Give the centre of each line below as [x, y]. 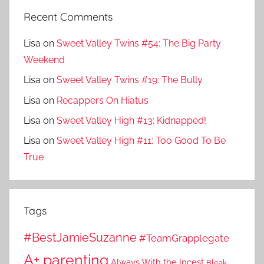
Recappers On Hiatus [103, 100]
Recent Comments [68, 16]
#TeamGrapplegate [184, 238]
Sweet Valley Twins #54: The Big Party [139, 43]
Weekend [44, 60]
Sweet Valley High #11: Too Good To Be [141, 141]
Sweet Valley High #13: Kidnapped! [131, 120]
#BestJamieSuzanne [80, 238]
